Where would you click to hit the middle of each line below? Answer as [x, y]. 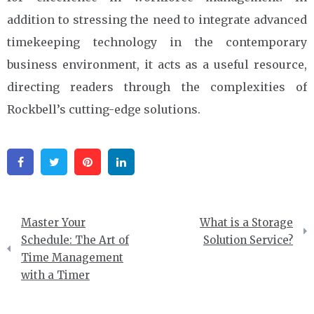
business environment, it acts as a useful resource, [157, 64]
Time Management [72, 257]
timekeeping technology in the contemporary [157, 42]
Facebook [63, 162]
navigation [42, 240]
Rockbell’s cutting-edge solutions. [104, 109]
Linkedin [163, 162]
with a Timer [55, 275]
